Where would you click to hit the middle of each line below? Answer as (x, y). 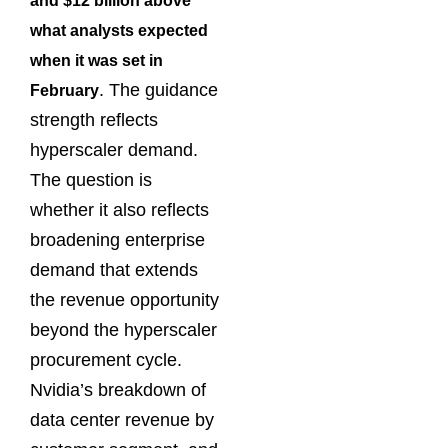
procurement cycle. (106, 360)
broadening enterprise (117, 240)
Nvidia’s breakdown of (118, 390)
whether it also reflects (119, 210)
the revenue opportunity (124, 300)
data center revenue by (122, 420)
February (64, 91)
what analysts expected (119, 31)
